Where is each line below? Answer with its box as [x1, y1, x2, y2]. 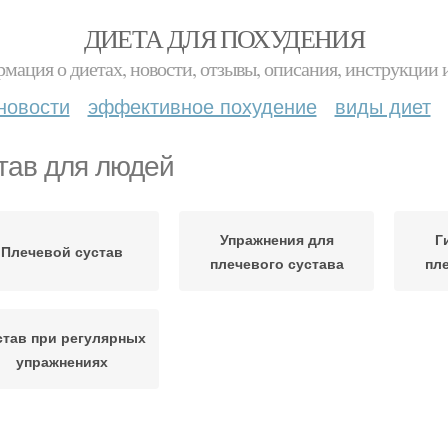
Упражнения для [219, 229, 334, 249]
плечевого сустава [209, 253, 344, 273]
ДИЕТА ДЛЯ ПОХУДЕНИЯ [83, 21, 365, 55]
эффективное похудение [87, 91, 317, 120]
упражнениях [15, 351, 108, 371]
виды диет [334, 91, 431, 120]
